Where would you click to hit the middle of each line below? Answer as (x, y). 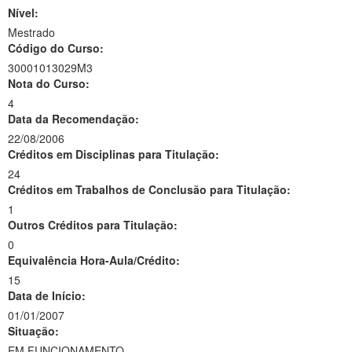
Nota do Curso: (49, 83)
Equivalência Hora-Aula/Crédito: (94, 260)
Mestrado (31, 32)
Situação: (33, 331)
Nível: (23, 13)
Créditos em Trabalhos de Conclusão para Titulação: (149, 189)
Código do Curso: (56, 48)
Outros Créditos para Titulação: (93, 225)
